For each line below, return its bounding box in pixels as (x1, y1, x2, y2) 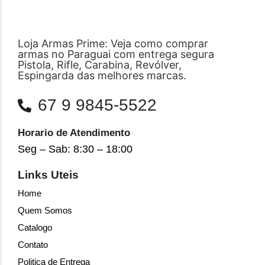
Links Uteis (18, 169, 79, 181)
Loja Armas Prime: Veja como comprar (18, 37, 208, 50)
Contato (18, 240, 48, 250)
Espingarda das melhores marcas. (18, 69, 186, 82)
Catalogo (18, 222, 52, 232)
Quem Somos (18, 205, 72, 215)
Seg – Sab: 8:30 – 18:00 (18, 143, 132, 155)
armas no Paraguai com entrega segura (18, 48, 214, 60)
